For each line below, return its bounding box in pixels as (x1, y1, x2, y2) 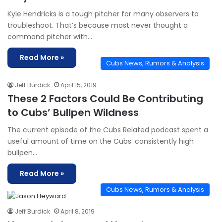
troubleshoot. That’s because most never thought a (7, 20, 188, 30)
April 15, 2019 (60, 81, 97, 89)
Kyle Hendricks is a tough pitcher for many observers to (7, 9, 199, 19)
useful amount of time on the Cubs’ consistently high (7, 136, 194, 146)
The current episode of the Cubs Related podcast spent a (7, 125, 208, 135)
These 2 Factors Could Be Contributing (7, 92, 203, 106)
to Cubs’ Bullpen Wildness (7, 106, 139, 119)
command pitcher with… (7, 32, 92, 42)
